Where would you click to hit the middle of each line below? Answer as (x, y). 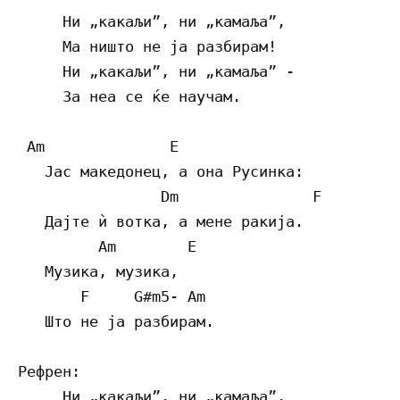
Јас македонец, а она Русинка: (161, 172)
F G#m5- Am (112, 297)
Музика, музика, (98, 272)
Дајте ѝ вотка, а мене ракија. (161, 222)
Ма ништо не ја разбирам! (147, 47)
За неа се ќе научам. (129, 97)
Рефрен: (49, 372)
